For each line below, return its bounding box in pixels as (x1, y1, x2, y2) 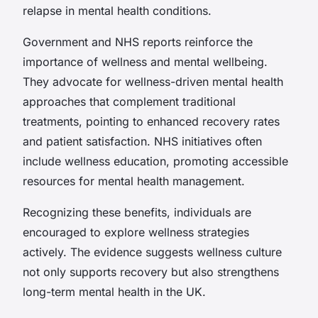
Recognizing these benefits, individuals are (23, 204, 251, 219)
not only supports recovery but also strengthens (23, 264, 279, 279)
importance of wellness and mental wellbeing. (23, 54, 268, 69)
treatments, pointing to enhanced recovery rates (23, 114, 280, 128)
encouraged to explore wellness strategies (23, 224, 249, 239)
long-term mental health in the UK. (23, 284, 206, 299)
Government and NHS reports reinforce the (23, 34, 253, 49)
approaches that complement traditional (23, 94, 236, 109)
